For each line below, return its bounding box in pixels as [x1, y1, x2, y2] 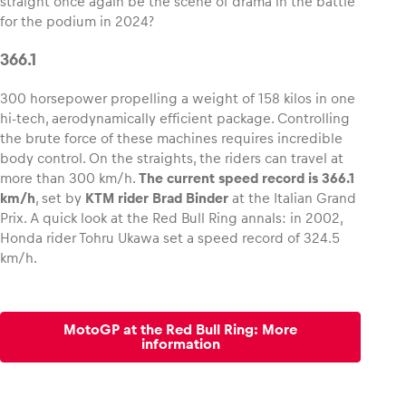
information [140, 335, 220, 352]
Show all [303, 65, 360, 81]
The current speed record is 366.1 [139, 169, 354, 186]
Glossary [23, 39, 122, 66]
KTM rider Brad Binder [85, 189, 228, 206]
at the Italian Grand [228, 189, 356, 206]
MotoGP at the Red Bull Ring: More [63, 321, 297, 337]
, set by [35, 189, 85, 206]
